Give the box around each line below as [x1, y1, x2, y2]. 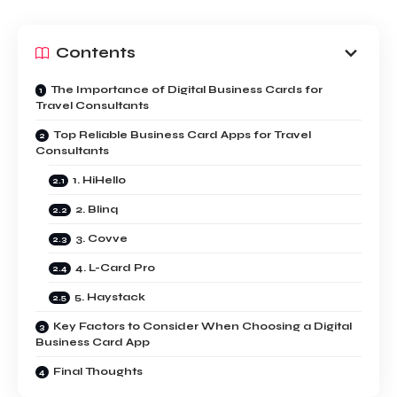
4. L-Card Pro [75, 261, 155, 274]
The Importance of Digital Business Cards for [51, 82, 323, 96]
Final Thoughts [53, 364, 143, 378]
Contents [56, 43, 136, 62]
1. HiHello [73, 173, 126, 186]
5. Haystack [74, 290, 145, 303]
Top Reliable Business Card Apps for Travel [53, 128, 311, 141]
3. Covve [75, 231, 128, 245]
